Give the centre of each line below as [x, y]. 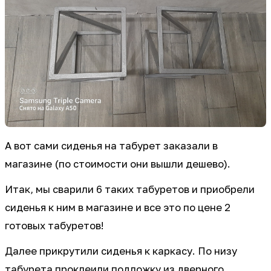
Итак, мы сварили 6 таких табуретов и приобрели [130, 190]
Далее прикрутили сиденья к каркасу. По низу [121, 251]
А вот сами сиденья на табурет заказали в [111, 146]
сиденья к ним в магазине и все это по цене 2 [118, 208]
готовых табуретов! [54, 226]
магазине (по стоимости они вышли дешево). [118, 164]
